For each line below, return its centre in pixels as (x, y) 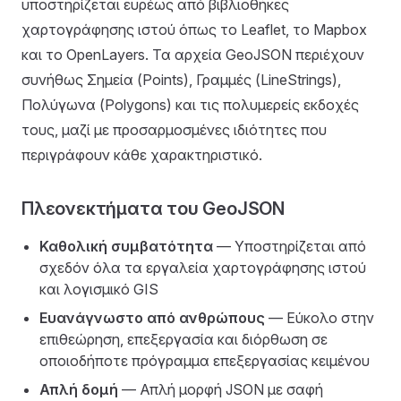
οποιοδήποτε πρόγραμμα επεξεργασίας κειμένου (205, 361)
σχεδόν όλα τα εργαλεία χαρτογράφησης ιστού (203, 268)
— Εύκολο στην (320, 318)
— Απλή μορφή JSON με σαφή (221, 389)
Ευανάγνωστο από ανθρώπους (152, 318)
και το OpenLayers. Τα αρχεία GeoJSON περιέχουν (193, 55)
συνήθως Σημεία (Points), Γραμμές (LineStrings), (181, 80)
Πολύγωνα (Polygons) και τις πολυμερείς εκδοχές (190, 105)
